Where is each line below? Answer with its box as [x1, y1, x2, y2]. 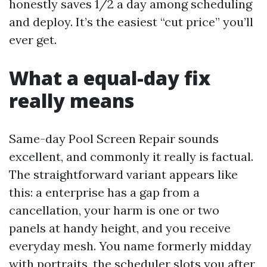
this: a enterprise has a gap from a [9, 185, 200, 200]
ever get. [9, 32, 57, 47]
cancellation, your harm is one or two [9, 203, 219, 218]
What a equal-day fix [9, 65, 210, 91]
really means [9, 88, 134, 113]
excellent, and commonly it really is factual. [9, 149, 253, 164]
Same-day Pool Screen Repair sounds [9, 131, 219, 146]
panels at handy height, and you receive [9, 221, 231, 235]
